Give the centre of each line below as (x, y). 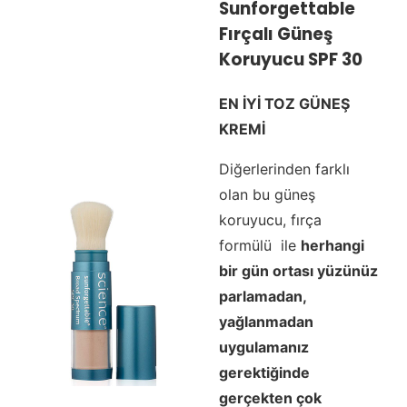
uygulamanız (263, 347)
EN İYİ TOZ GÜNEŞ (284, 104)
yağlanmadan (266, 322)
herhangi (332, 246)
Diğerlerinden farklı (284, 169)
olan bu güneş (267, 195)
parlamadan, (262, 297)
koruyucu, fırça (270, 220)
